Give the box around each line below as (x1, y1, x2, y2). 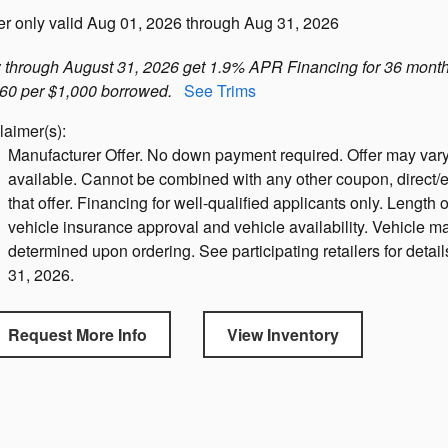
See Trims (184, 79, 256, 102)
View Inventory (227, 323, 339, 347)
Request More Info (8, 323, 147, 347)
